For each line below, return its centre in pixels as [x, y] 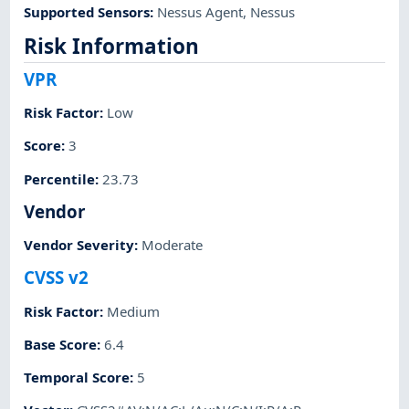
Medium [134, 311]
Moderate [173, 245]
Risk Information [112, 47]
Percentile [60, 178]
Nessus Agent [200, 11]
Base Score [61, 344]
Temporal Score [77, 378]
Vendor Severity [79, 245]
